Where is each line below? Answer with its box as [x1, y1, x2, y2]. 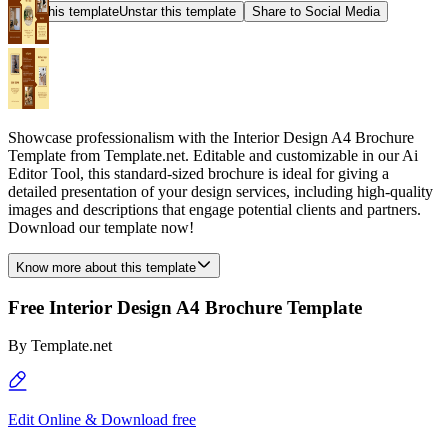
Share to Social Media [252, 4, 380, 19]
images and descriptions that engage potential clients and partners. [8, 201, 421, 218]
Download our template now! [8, 219, 194, 236]
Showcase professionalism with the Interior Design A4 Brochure [8, 129, 414, 146]
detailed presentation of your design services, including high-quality [8, 183, 433, 200]
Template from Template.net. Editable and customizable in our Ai [8, 147, 418, 164]
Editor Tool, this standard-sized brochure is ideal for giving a [8, 165, 389, 182]
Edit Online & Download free [8, 411, 196, 429]
